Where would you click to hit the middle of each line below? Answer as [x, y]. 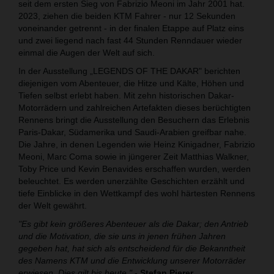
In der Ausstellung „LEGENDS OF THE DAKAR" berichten [129, 71]
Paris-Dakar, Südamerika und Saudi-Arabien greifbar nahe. [132, 132]
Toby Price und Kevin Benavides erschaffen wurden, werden [135, 168]
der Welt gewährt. [53, 205]
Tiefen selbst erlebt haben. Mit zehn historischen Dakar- [126, 95]
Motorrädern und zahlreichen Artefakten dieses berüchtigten [135, 107]
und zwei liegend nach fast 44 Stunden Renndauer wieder [130, 40]
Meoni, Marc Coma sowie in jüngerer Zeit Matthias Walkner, [134, 156]
